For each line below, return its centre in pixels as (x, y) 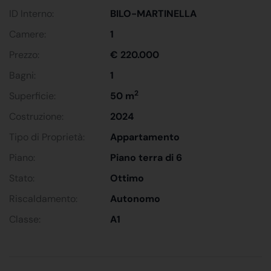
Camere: (28, 34)
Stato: (22, 178)
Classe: (25, 219)
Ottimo (127, 178)
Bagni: (22, 75)
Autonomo (135, 198)
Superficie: (32, 96)
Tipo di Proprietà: (47, 137)
